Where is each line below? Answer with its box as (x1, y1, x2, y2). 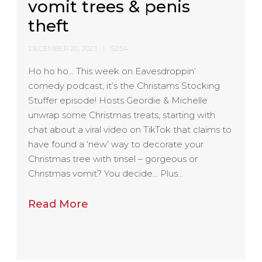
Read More (28, 197, 89, 211)
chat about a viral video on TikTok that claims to (28, 123, 232, 135)
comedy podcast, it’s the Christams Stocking (28, 80, 220, 91)
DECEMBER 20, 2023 (29, 43, 98, 53)
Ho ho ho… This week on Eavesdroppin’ (28, 65, 196, 77)
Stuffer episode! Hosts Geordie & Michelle (28, 94, 208, 106)
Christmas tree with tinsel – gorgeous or (28, 153, 198, 164)
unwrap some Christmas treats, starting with (28, 109, 216, 120)
